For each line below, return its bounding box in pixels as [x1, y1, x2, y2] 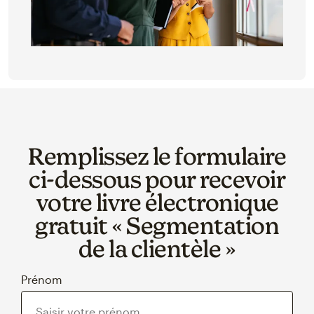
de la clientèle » [78, 234, 236, 262]
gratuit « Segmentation [35, 211, 279, 239]
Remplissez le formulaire [28, 142, 286, 170]
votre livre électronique [35, 188, 279, 216]
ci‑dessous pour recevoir [29, 165, 285, 193]
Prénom [21, 272, 62, 286]
